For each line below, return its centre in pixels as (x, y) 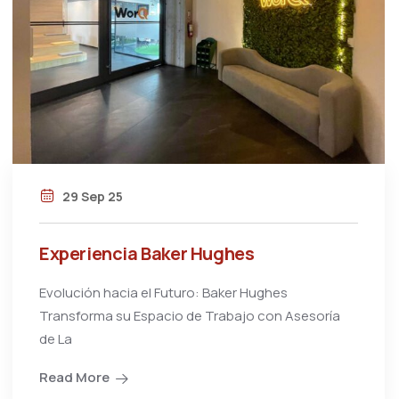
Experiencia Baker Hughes (147, 253)
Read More (74, 377)
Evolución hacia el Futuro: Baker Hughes (163, 292)
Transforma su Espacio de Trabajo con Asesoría (190, 315)
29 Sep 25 (91, 196)
